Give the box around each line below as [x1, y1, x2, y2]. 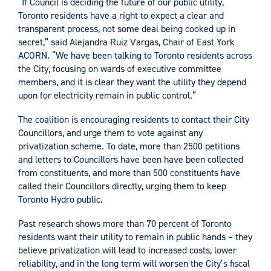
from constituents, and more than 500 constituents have [18, 166, 240, 180]
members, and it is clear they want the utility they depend [18, 76, 246, 89]
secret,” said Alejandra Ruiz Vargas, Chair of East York [18, 36, 235, 49]
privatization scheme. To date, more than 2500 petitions [18, 140, 240, 153]
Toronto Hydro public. [18, 193, 103, 206]
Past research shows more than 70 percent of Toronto [18, 217, 232, 230]
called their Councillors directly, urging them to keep [18, 180, 226, 193]
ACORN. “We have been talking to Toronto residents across [18, 49, 252, 62]
